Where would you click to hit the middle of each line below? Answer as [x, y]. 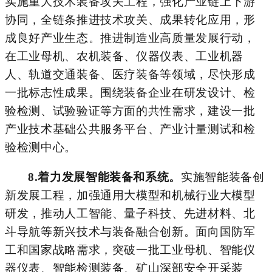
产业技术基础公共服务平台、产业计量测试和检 [130, 129]
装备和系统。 [145, 177]
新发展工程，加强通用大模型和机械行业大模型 [130, 195]
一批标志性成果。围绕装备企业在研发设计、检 [130, 92]
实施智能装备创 [223, 177]
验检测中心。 [41, 147]
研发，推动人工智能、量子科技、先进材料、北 [130, 213]
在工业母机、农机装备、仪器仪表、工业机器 [124, 56]
